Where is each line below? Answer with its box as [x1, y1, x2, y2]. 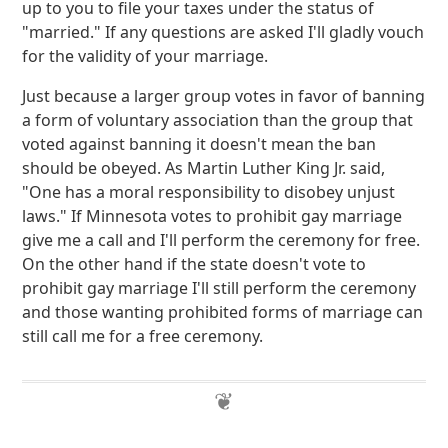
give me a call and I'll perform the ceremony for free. [22, 229, 421, 251]
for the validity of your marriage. [22, 45, 269, 67]
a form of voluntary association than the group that [22, 109, 414, 131]
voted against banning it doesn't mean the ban [22, 133, 377, 155]
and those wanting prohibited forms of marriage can [22, 301, 424, 323]
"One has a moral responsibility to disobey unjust [22, 181, 396, 203]
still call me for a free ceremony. [22, 325, 264, 347]
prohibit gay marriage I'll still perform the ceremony [22, 277, 417, 299]
